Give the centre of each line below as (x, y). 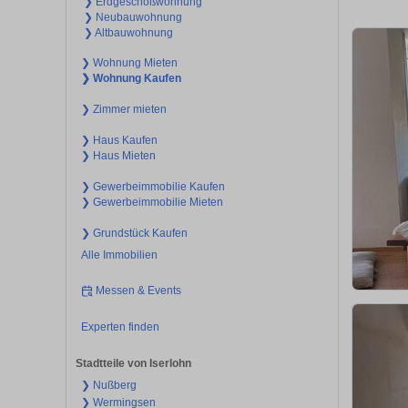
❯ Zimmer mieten (123, 109)
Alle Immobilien (119, 255)
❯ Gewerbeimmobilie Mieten (152, 202)
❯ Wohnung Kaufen (131, 78)
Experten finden (120, 326)
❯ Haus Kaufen (119, 140)
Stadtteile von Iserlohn (133, 364)
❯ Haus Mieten (118, 155)
